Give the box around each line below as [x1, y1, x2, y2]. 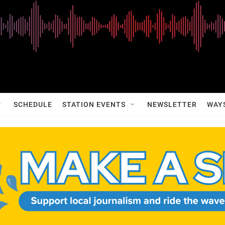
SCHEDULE [14, 100, 52, 108]
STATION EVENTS [62, 100, 126, 108]
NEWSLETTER [147, 100, 197, 108]
